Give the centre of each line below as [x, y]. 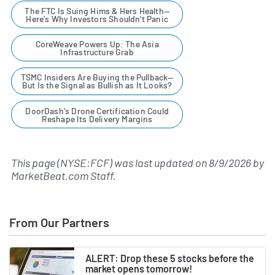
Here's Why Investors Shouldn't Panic [97, 18]
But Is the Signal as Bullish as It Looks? [97, 85]
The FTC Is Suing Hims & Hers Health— [97, 10]
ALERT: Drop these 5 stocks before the [170, 258]
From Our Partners [59, 222]
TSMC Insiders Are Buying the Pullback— [97, 77]
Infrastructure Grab [97, 52]
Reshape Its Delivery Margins [97, 118]
